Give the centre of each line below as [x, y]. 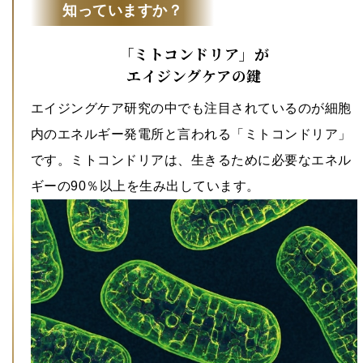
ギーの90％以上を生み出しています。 [145, 186]
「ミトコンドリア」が [194, 56]
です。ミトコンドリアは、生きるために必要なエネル [191, 160]
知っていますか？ [123, 11]
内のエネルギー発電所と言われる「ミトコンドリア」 [191, 135]
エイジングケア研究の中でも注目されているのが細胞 [191, 109]
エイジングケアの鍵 [194, 78]
